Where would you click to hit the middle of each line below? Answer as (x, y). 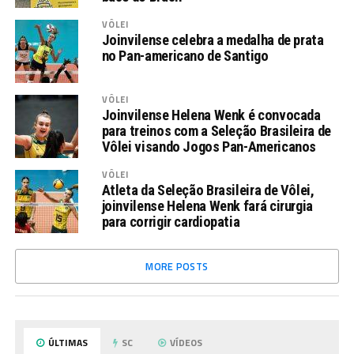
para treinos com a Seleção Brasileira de (216, 131)
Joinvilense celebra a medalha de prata (213, 40)
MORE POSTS (177, 267)
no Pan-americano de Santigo (185, 56)
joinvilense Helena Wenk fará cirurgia (207, 206)
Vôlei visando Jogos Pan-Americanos (209, 147)
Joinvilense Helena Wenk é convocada (211, 115)
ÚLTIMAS (67, 343)
